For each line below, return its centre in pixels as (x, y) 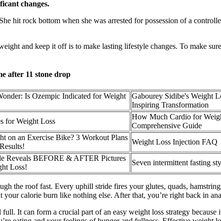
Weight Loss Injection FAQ (175, 142)
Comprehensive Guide (167, 126)
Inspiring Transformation (170, 105)
